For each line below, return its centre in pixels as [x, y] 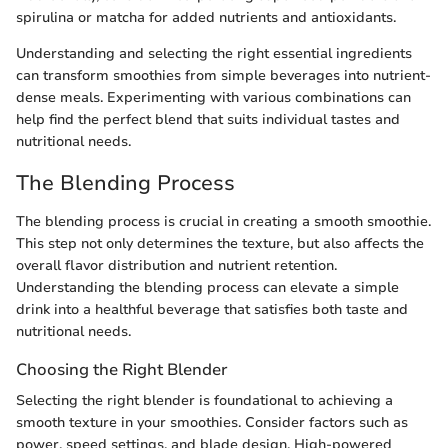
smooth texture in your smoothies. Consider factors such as [212, 423]
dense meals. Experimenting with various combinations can [213, 98]
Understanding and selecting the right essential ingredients [214, 54]
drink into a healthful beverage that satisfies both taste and [212, 309]
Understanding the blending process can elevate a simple [207, 287]
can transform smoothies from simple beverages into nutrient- [223, 76]
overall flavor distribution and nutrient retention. [176, 265]
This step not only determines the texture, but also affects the [220, 243]
